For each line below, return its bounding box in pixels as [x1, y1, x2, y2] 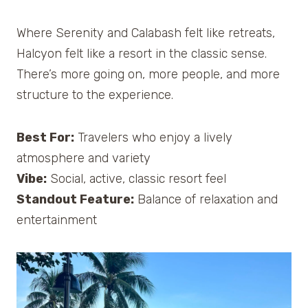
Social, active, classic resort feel [47, 171, 226, 187]
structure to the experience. [16, 87, 173, 103]
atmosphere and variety [16, 151, 151, 166]
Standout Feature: [16, 192, 134, 208]
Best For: [16, 130, 74, 146]
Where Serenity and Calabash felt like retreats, [16, 25, 275, 41]
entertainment [16, 212, 97, 228]
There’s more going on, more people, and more [16, 67, 280, 82]
